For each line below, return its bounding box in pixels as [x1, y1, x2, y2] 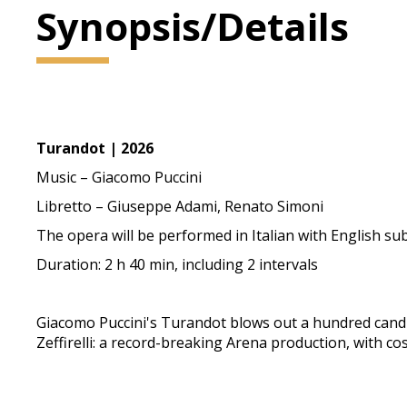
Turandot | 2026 [36, 138, 154, 158]
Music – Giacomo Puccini [36, 167, 203, 187]
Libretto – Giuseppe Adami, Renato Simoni [36, 196, 324, 216]
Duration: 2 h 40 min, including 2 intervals [36, 254, 319, 274]
